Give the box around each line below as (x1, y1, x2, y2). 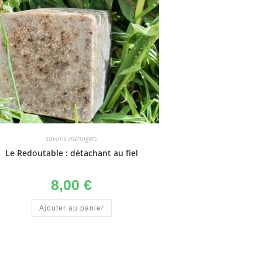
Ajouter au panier (39, 204, 104, 213)
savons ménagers (46, 133, 97, 144)
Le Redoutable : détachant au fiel (5, 147, 138, 159)
